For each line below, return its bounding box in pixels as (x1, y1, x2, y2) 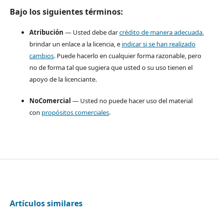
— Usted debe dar (63, 27, 119, 37)
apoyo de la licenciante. (29, 74, 97, 84)
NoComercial (29, 96, 71, 105)
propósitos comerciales (41, 108, 109, 117)
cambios (29, 51, 54, 60)
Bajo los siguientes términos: (9, 6, 123, 17)
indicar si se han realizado (121, 39, 196, 48)
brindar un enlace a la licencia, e (29, 39, 122, 48)
